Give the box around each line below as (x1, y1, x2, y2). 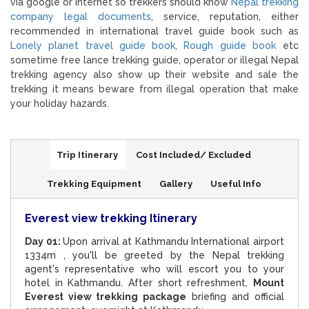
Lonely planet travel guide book (10, 39, 175, 51)
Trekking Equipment (46, 178, 141, 189)
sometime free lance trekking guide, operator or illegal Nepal (10, 54, 299, 66)
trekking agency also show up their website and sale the (10, 68, 299, 80)
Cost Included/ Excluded (136, 149, 251, 160)
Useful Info (210, 178, 261, 189)
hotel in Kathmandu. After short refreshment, (25, 277, 253, 288)
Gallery (159, 178, 192, 189)
